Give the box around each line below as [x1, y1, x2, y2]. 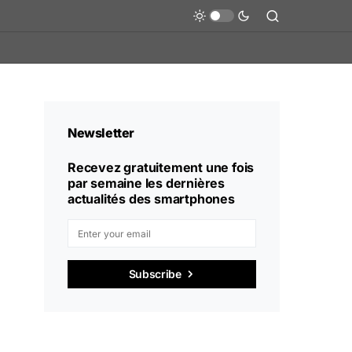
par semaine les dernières [68, 175, 225, 191]
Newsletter [68, 125, 134, 141]
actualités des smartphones [68, 191, 235, 207]
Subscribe [128, 267, 181, 280]
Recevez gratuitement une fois [68, 159, 255, 175]
